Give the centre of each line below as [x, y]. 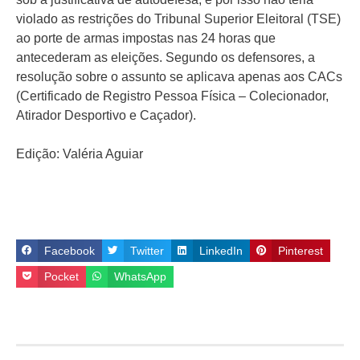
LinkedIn [221, 250]
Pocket [62, 277]
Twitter [147, 250]
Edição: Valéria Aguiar [80, 154]
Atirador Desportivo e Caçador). [106, 116]
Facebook [70, 250]
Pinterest [301, 250]
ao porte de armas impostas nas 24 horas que [146, 39]
